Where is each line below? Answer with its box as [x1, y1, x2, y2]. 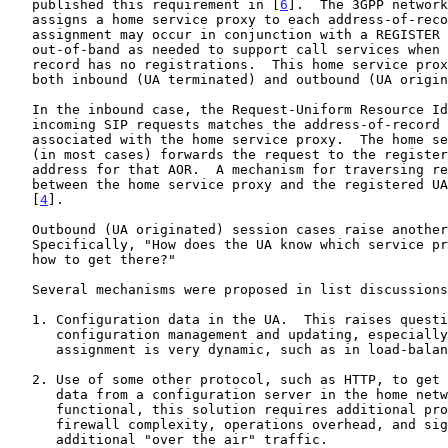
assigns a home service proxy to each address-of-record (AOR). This [8, 11, 32, 27]
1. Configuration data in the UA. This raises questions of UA [8, 311, 32, 327]
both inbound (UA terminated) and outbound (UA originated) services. [8, 71, 32, 87]
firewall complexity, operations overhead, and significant [8, 416, 56, 432]
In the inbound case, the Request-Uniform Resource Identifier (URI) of [8, 101, 32, 117]
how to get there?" [8, 251, 32, 267]
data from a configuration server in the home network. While [8, 386, 56, 402]
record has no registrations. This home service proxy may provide [8, 56, 32, 72]
